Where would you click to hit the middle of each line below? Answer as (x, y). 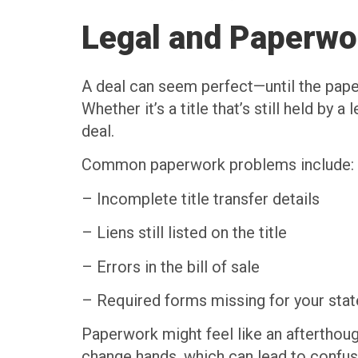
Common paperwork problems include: (218, 165)
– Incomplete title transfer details (201, 199)
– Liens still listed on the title (184, 233)
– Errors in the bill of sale (171, 267)
